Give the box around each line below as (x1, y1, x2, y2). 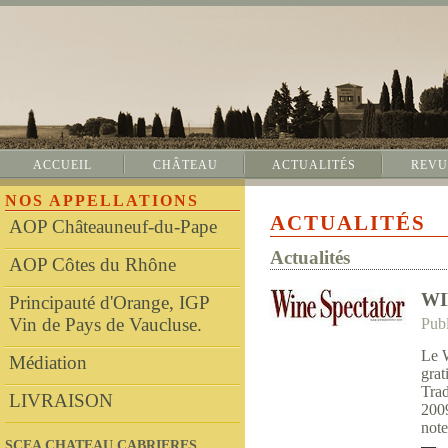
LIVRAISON (9, 390, 113, 411)
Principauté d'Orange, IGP (9, 292, 210, 313)
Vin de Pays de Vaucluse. (9, 314, 202, 335)
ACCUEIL (33, 158, 92, 172)
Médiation (9, 352, 87, 373)
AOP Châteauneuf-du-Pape (9, 216, 217, 237)
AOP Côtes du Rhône (9, 254, 176, 275)
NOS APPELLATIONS (5, 192, 199, 209)
